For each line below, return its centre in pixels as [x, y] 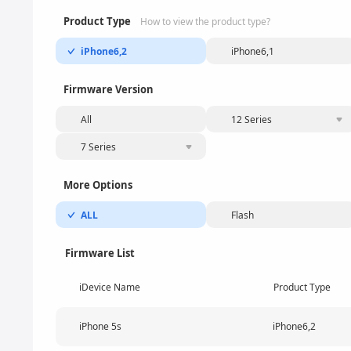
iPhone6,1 [253, 51]
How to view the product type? [205, 22]
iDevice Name [110, 287]
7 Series [98, 147]
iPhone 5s [100, 326]
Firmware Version [109, 89]
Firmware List [100, 253]
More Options [98, 185]
